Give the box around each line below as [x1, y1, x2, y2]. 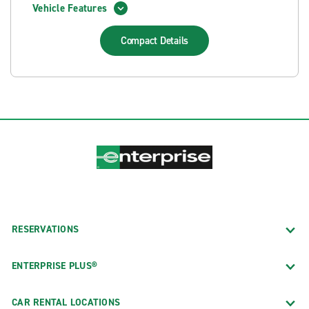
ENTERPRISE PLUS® [12, 259, 97, 272]
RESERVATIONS [12, 222, 79, 236]
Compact [120, 34, 160, 48]
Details [159, 34, 189, 48]
